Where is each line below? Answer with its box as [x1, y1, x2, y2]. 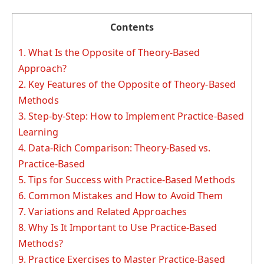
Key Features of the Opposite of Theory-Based [26, 77, 236, 91]
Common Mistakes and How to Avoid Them [26, 189, 223, 202]
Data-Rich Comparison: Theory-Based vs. [26, 141, 211, 154]
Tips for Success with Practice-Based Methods [26, 173, 235, 186]
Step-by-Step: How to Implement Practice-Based [26, 109, 245, 123]
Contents [110, 20, 154, 34]
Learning [18, 125, 58, 138]
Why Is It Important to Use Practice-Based [26, 220, 217, 234]
